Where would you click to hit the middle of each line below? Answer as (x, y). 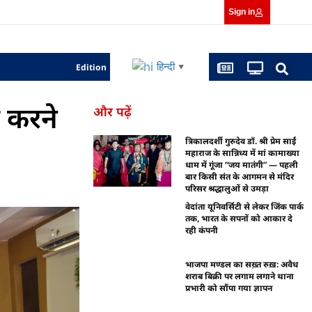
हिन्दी (165, 67)
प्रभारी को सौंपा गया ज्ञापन (229, 288)
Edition (92, 67)
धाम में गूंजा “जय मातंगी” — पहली (242, 165)
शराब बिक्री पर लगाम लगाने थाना (240, 276)
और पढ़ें (113, 111)
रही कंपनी (202, 230)
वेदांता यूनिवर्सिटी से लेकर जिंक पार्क (245, 206)
